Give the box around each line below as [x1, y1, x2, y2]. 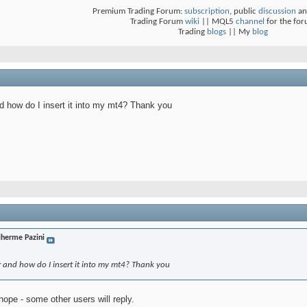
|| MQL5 [199, 17, 236, 27]
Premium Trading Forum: [93, 7, 184, 16]
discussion [258, 7, 296, 16]
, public [230, 7, 258, 16]
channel [236, 17, 265, 27]
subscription [184, 7, 230, 16]
